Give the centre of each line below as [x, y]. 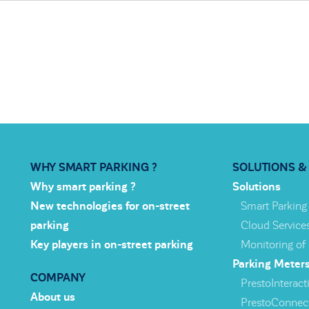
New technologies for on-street [110, 207]
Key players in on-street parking [112, 245]
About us [53, 298]
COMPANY [58, 278]
